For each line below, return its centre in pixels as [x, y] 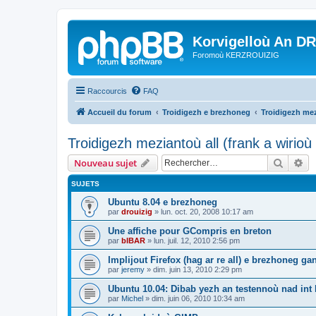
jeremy [133, 269]
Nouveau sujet [105, 163]
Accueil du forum [120, 112]
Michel [132, 298]
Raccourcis [107, 91]
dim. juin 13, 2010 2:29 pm [197, 269]
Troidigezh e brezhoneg [206, 112]
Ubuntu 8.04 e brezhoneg [163, 202]
